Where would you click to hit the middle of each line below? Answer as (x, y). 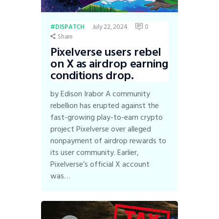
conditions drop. (92, 75)
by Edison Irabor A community (100, 94)
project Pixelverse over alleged (101, 129)
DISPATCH (70, 27)
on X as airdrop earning (109, 64)
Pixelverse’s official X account (100, 164)
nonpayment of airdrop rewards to (109, 141)
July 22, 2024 (110, 27)
